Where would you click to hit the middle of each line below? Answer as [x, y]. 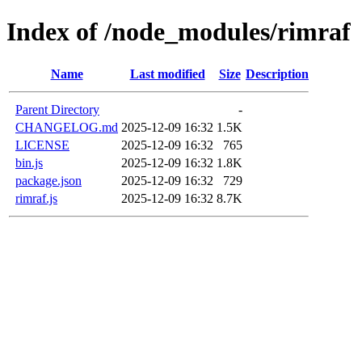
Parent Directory [57, 109]
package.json [48, 180]
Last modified [167, 74]
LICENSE [42, 145]
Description [277, 74]
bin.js [29, 162]
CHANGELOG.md [67, 127]
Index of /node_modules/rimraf [179, 32]
